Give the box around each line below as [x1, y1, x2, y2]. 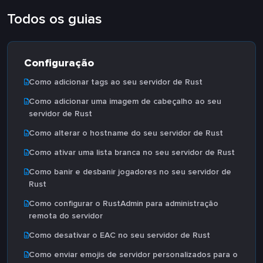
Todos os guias [7, 11, 102, 28]
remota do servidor [29, 211, 103, 221]
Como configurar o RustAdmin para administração [29, 198, 218, 208]
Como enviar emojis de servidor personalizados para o [29, 249, 238, 259]
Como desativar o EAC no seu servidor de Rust [29, 230, 210, 240]
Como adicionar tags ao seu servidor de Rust [29, 77, 203, 87]
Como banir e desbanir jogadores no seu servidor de [29, 167, 231, 177]
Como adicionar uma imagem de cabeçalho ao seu [29, 96, 221, 106]
